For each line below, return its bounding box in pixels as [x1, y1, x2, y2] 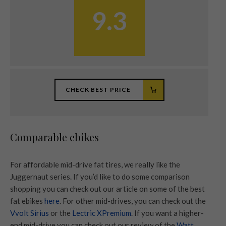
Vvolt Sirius [10, 208, 49, 217]
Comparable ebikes [10, 130, 99, 144]
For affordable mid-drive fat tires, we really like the [10, 159, 180, 169]
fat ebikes [10, 196, 44, 205]
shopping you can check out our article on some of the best [10, 184, 205, 193]
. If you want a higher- [131, 208, 204, 217]
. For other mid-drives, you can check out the [60, 196, 206, 205]
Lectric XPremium [72, 208, 131, 217]
